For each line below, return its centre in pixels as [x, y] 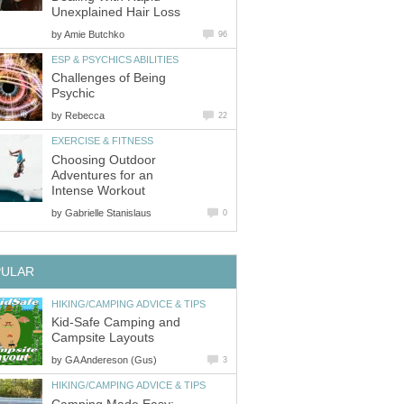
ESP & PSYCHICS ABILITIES [115, 59]
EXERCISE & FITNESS [102, 141]
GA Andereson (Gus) [111, 360]
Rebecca [85, 116]
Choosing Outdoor [104, 160]
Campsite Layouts [103, 338]
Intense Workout [98, 190]
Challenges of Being [109, 78]
